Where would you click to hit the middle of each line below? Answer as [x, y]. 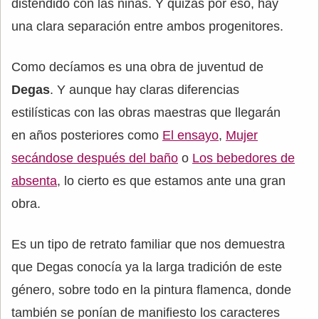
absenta [34, 181]
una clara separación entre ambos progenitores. [147, 27]
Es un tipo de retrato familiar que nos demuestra [148, 245]
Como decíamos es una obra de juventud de [137, 67]
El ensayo [190, 136]
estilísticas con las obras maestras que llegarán [146, 113]
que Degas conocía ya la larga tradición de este [147, 267]
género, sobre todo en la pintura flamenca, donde [151, 290]
